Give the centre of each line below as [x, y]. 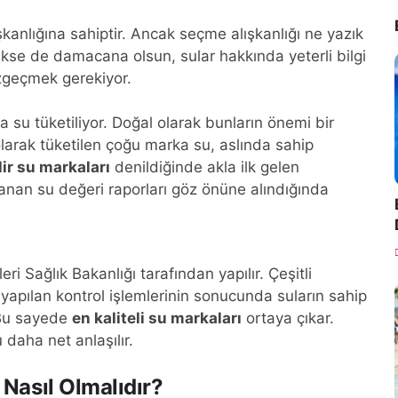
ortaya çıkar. [288, 318]
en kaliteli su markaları [157, 318]
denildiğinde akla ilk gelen [205, 167]
